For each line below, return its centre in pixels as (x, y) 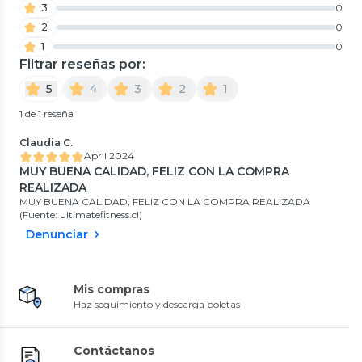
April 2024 (109, 155)
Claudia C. (46, 142)
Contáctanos (114, 350)
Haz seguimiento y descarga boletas (157, 304)
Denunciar (57, 234)
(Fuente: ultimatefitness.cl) (81, 214)
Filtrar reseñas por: (82, 64)
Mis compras (112, 289)
